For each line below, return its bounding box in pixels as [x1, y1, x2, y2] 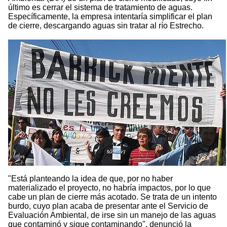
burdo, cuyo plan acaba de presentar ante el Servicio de [8, 202, 208, 211]
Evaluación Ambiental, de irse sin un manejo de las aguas [8, 211, 216, 220]
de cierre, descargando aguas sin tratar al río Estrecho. [8, 21, 204, 30]
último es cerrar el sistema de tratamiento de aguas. [8, 3, 193, 12]
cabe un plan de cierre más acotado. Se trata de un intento [8, 193, 217, 202]
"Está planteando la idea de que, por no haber [8, 174, 173, 183]
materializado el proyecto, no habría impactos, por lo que [8, 183, 211, 193]
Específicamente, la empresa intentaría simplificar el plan [8, 12, 212, 21]
